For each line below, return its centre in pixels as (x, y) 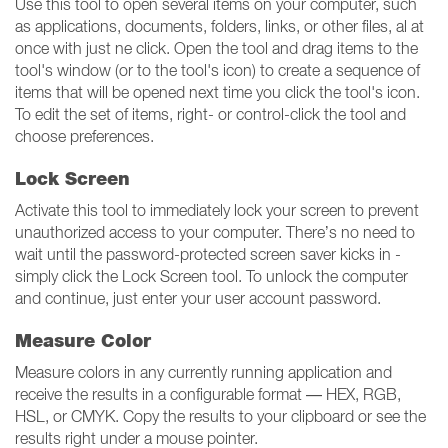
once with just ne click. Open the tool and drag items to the (216, 48)
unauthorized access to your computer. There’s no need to (215, 232)
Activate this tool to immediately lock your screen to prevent (217, 210)
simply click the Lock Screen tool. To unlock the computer (211, 276)
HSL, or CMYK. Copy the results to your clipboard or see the (220, 416)
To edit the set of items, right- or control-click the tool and (210, 114)
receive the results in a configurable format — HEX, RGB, (208, 394)
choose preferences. (84, 136)
